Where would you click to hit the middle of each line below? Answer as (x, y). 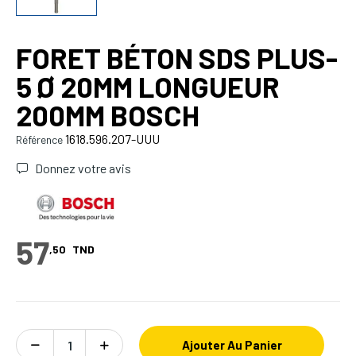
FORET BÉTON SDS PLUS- (177, 58)
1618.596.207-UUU (112, 139)
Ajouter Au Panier (232, 345)
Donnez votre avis (82, 168)
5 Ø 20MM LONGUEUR (148, 87)
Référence (39, 140)
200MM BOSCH (108, 115)
